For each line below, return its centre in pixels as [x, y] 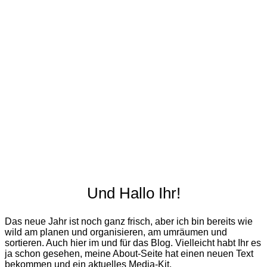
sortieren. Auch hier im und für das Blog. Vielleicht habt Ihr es [133, 243]
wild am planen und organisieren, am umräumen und [116, 232]
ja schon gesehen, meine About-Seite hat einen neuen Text [129, 254]
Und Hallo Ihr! [133, 193]
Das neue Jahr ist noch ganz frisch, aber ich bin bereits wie [129, 222]
